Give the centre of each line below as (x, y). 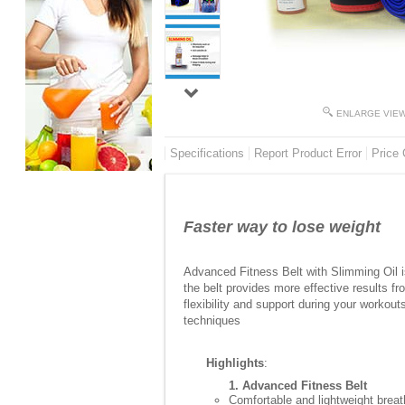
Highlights (235, 363)
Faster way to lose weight (282, 227)
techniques (212, 320)
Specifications (207, 153)
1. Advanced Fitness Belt (298, 386)
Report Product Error (308, 153)
